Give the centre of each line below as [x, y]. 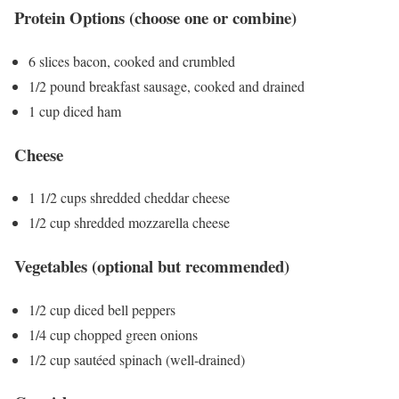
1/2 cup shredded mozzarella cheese [129, 223]
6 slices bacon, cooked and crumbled [132, 61]
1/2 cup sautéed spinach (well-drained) [137, 359]
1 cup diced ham [75, 110]
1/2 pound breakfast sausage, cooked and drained [167, 85]
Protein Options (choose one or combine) [155, 18]
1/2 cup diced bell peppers [102, 309]
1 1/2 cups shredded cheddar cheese [129, 198]
